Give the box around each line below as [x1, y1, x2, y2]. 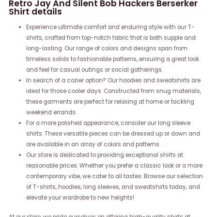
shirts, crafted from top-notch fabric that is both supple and [26, 33, 196, 42]
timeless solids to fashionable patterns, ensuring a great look [26, 55, 199, 63]
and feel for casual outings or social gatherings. [26, 65, 163, 74]
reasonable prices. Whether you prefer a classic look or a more [26, 161, 202, 170]
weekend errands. [26, 108, 77, 116]
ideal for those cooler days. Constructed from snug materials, [26, 87, 201, 95]
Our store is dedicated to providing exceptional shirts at [26, 151, 183, 159]
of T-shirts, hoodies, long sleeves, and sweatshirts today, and [26, 183, 200, 191]
